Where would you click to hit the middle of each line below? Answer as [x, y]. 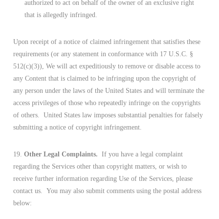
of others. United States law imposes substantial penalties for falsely [108, 115]
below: [22, 203]
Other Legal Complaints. [63, 154]
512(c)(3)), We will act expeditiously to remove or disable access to [107, 66]
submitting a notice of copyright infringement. [77, 127]
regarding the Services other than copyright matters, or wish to [100, 166]
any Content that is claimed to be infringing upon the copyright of [104, 78]
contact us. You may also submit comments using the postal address [107, 191]
